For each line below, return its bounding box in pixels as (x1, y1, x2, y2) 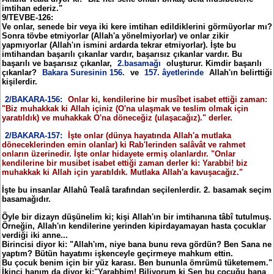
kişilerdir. (2, 76, 37, 86)
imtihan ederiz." (2, 3, 62, 13)
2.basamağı (117, 58, 161, 68)
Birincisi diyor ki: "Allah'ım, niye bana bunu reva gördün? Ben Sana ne (2, 239, 272, 249)
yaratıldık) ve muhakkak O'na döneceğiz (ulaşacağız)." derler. (2, 113, 232, 122)
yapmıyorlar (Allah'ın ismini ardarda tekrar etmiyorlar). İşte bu (2, 40, 236, 50)
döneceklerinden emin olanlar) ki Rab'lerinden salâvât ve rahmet (2, 139, 245, 149)
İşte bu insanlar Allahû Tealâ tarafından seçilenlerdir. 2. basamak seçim (2, 185, 272, 194)
